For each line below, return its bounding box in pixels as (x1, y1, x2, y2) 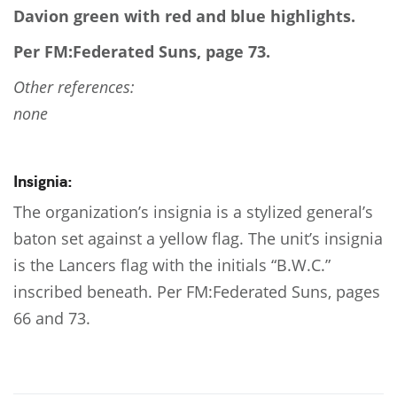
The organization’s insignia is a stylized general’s (13, 201, 373, 223)
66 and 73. (13, 307, 90, 330)
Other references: (13, 76, 135, 98)
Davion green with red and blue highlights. (13, 5, 355, 27)
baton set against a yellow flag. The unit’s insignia (13, 228, 383, 250)
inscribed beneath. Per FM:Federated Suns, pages (13, 281, 380, 303)
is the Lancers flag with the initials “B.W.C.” (13, 254, 331, 276)
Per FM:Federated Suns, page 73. (13, 41, 270, 63)
